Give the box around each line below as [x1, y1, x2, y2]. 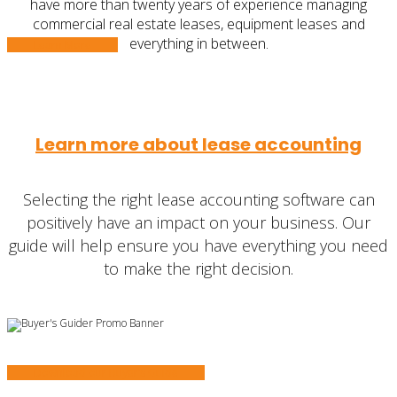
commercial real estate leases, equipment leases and [32, 14, 365, 35]
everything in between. [128, 34, 269, 54]
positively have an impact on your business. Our [27, 211, 370, 233]
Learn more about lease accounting [35, 131, 362, 157]
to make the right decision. [104, 257, 293, 279]
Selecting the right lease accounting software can [22, 188, 375, 210]
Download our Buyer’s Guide [34, 364, 178, 380]
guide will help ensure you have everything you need [9, 234, 388, 256]
